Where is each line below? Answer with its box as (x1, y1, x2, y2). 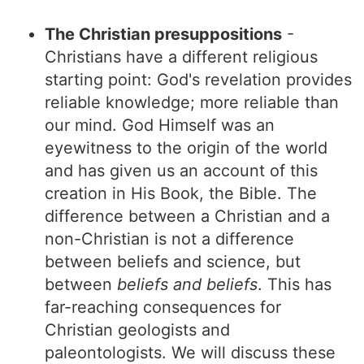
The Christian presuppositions (45, 24, 282, 44)
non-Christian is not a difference (45, 229, 294, 249)
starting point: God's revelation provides (45, 70, 352, 89)
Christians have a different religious (45, 47, 318, 67)
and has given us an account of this (45, 161, 318, 180)
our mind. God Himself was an (45, 115, 275, 135)
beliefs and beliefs (117, 275, 258, 294)
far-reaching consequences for (45, 297, 281, 317)
